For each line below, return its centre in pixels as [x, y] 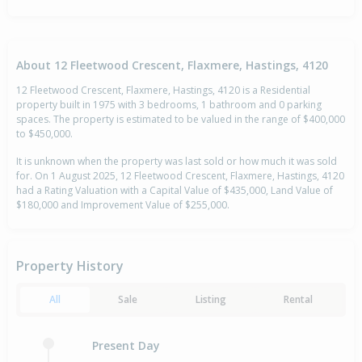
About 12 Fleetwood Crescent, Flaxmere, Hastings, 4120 [172, 65]
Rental [299, 300]
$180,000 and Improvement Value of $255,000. [123, 205]
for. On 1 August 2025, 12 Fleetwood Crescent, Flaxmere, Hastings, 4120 [180, 176]
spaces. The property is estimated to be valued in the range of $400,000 [181, 120]
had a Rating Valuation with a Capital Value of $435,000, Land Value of [175, 191]
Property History [70, 266]
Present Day [126, 345]
